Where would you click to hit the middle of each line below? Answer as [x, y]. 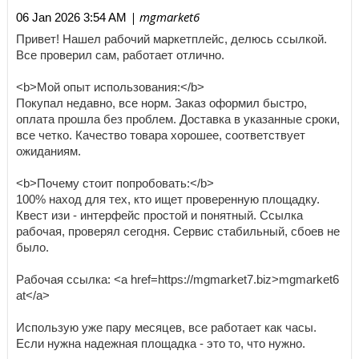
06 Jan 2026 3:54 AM [71, 18]
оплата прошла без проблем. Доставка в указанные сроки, [178, 120]
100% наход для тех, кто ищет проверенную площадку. [168, 200]
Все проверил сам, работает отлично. [120, 56]
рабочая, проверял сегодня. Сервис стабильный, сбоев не [178, 232]
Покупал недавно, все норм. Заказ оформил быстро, [161, 104]
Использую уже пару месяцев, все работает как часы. [166, 328]
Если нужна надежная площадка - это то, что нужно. [161, 344]
